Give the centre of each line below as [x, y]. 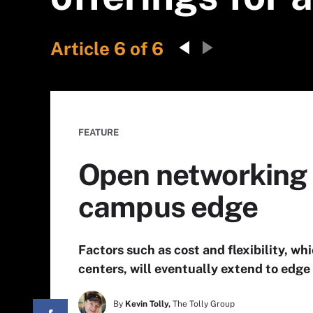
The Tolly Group [204, 304]
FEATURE [99, 132]
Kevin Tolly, [148, 304]
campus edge [168, 206]
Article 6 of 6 [107, 49]
